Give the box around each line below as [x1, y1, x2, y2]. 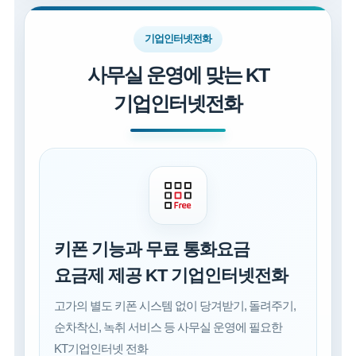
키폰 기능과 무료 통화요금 [54, 239, 250, 260]
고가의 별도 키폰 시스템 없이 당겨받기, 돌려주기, [54, 299, 296, 313]
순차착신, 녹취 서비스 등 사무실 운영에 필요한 [54, 320, 283, 335]
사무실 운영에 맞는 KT [87, 64, 269, 87]
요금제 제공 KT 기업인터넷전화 [54, 265, 288, 286]
